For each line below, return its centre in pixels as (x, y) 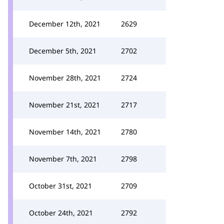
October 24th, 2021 (61, 213)
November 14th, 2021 (65, 132)
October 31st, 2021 (60, 186)
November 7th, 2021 (63, 159)
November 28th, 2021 (65, 78)
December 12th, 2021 (65, 24)
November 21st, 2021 (64, 105)
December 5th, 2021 (63, 51)
